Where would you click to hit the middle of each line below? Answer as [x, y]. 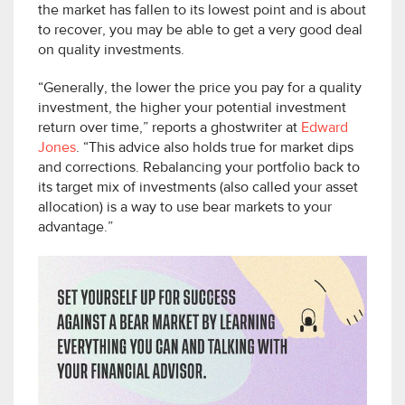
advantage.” [75, 227]
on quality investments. [111, 50]
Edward [325, 128]
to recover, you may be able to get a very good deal [200, 30]
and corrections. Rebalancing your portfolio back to [199, 168]
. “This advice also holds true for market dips [215, 148]
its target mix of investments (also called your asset [198, 188]
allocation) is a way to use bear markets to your [185, 207]
